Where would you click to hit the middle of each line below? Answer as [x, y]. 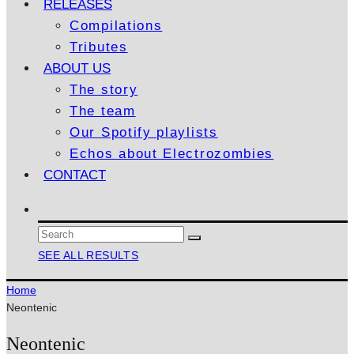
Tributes [99, 47]
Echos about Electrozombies [172, 154]
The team [103, 111]
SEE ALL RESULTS [88, 255]
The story [104, 90]
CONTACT [75, 175]
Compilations [116, 26]
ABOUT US [77, 68]
